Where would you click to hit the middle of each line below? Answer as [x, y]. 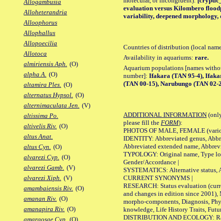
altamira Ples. [42, 85]
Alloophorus [40, 23]
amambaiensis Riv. [48, 188]
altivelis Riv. [40, 126]
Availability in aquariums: [159, 57]
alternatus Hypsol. [48, 95]
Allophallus [39, 33]
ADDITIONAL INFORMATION [165, 114]
